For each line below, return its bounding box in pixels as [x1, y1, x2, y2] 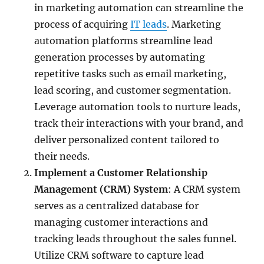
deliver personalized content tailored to [34, 133, 220, 146]
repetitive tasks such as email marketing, [34, 67, 227, 80]
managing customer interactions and [34, 216, 209, 228]
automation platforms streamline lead [34, 34, 213, 47]
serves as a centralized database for [34, 199, 199, 212]
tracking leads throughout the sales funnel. [34, 232, 237, 245]
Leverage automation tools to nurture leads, [34, 100, 241, 113]
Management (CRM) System [34, 183, 169, 195]
